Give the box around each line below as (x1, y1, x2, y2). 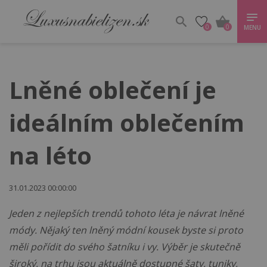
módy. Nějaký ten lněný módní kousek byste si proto (9, 223, 243, 237)
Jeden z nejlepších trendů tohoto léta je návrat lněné (9, 207, 244, 220)
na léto (9, 139, 92, 172)
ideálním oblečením (9, 106, 244, 139)
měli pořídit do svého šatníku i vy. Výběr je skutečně (9, 240, 240, 253)
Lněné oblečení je (9, 73, 216, 106)
